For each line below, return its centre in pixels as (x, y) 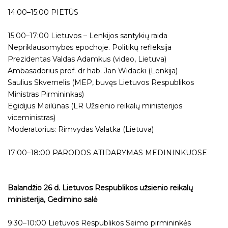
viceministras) (32, 118)
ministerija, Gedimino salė (52, 200)
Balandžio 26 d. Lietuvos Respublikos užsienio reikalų (100, 188)
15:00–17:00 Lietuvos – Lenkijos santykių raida (88, 36)
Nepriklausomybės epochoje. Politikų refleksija (90, 48)
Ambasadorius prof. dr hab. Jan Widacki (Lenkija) (93, 71)
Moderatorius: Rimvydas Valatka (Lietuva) (81, 130)
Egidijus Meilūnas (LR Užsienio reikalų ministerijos (95, 106)
